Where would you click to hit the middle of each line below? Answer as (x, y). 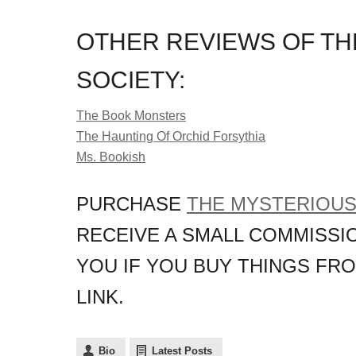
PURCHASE (132, 204)
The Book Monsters (131, 116)
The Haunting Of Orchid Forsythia (171, 136)
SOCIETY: (131, 80)
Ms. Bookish (111, 157)
